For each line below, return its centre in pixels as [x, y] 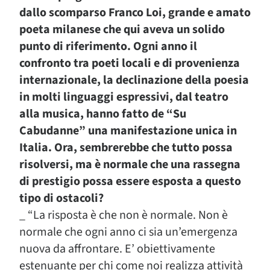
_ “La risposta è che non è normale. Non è [124, 215]
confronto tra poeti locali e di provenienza [130, 63]
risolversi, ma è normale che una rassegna [130, 165]
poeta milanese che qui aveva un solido [122, 30]
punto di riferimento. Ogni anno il [108, 46]
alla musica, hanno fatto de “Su [103, 114]
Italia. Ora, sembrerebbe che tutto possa [126, 148]
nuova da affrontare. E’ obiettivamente [117, 249]
